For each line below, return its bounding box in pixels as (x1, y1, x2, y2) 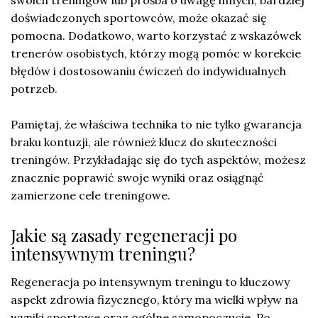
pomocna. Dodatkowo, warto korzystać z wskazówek (11, 28, 301, 43)
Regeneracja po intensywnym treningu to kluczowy (11, 275, 290, 290)
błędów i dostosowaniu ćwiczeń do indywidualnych (11, 64, 286, 79)
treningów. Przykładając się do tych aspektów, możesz (11, 153, 306, 168)
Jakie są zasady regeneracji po (11, 224, 237, 247)
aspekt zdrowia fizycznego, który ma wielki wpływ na (11, 292, 298, 307)
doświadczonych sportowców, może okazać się (11, 11, 267, 26)
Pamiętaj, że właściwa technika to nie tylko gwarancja (11, 117, 302, 132)
